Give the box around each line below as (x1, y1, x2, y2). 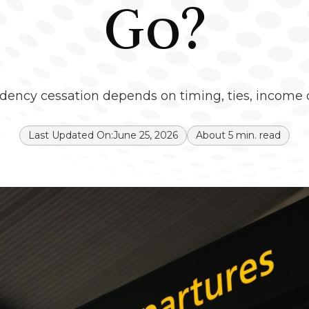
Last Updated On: (28, 129, 113, 141)
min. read (233, 129, 281, 141)
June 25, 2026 (113, 129, 178, 141)
